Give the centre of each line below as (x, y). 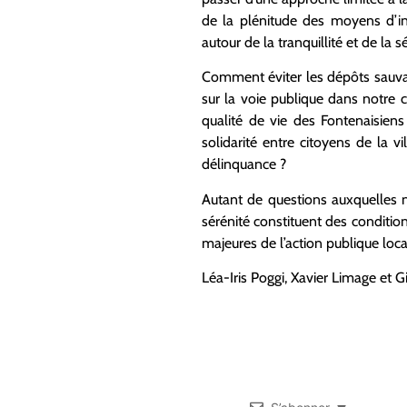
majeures (231, 243)
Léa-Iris (226, 278)
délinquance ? (244, 164)
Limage (354, 278)
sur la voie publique (265, 99)
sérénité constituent (262, 221)
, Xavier (308, 278)
